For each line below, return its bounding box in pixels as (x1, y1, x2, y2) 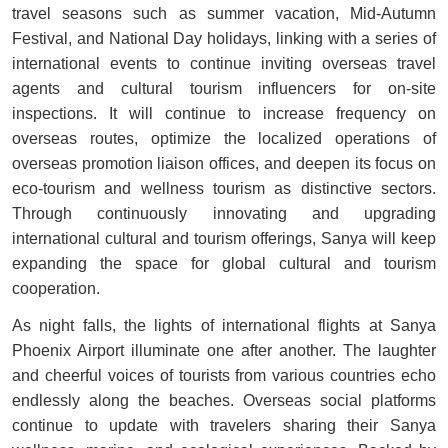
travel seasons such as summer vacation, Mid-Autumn (11, 5, 437, 23)
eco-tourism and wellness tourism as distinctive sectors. (11, 180, 437, 198)
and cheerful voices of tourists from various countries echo (11, 367, 437, 385)
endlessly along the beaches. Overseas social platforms (11, 392, 437, 410)
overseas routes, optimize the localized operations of (11, 130, 437, 148)
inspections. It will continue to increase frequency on (11, 105, 437, 123)
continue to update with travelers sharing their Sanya (11, 417, 437, 435)
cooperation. (11, 280, 100, 298)
